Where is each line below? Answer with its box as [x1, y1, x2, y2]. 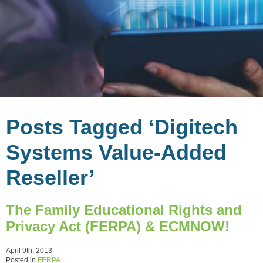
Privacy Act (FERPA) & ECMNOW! [6, 218, 230, 234]
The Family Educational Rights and [6, 201, 242, 218]
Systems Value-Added [6, 140, 227, 164]
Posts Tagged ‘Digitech [6, 114, 238, 139]
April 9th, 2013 [6, 246, 52, 255]
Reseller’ [6, 165, 95, 190]
